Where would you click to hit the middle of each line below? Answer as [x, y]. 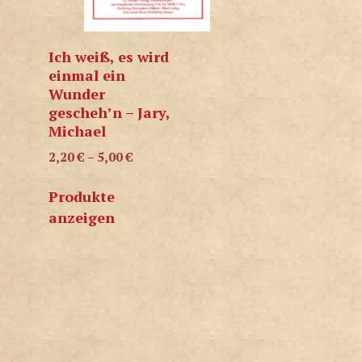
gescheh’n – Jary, [109, 112]
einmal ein [87, 75]
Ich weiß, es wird [109, 56]
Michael [77, 130]
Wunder [77, 93]
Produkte [82, 197]
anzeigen [82, 218]
